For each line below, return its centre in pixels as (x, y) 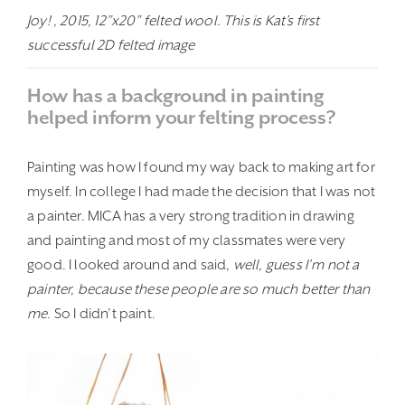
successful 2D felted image (111, 45)
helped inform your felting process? (181, 117)
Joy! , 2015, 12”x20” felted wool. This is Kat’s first (174, 20)
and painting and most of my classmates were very (187, 240)
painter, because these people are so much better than (199, 289)
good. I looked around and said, (130, 264)
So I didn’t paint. (103, 313)
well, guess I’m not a (296, 264)
